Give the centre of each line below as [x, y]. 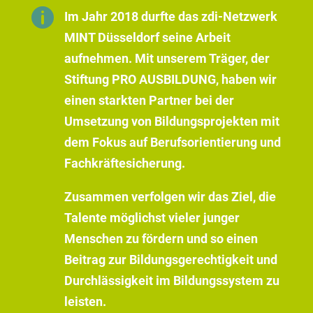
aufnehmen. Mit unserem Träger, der [167, 58]
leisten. [85, 301]
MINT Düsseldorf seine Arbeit [147, 37]
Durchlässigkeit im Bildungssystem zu [172, 280]
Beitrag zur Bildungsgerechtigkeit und [171, 259]
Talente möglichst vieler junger [152, 217]
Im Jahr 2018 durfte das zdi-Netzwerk [171, 16]
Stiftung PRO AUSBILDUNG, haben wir [170, 79]
